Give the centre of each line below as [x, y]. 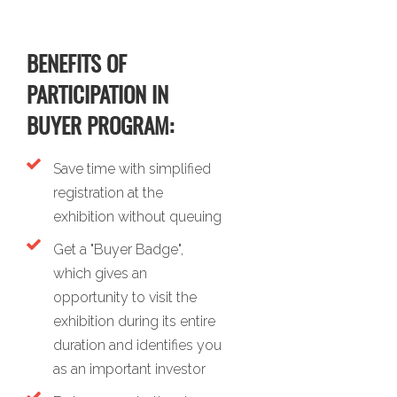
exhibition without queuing [137, 216]
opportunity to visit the [125, 297]
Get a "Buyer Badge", [118, 249]
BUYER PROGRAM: [100, 128]
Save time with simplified [132, 168]
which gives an [100, 273]
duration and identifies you [137, 345]
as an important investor [129, 369]
